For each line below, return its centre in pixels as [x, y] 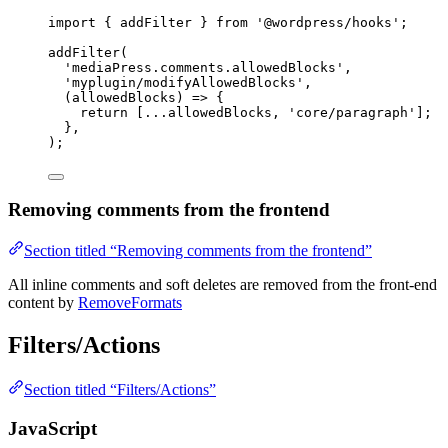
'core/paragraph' [352, 112]
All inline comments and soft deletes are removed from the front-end [222, 285]
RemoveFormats [130, 303]
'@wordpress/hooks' [328, 22]
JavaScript [52, 428]
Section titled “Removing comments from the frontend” [198, 251]
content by [43, 303]
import [72, 22]
